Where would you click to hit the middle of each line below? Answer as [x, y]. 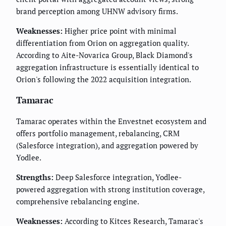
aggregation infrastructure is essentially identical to [107, 67]
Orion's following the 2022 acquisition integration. [104, 79]
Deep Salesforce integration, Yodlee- [118, 177]
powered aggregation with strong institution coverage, [110, 189]
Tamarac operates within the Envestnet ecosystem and [111, 121]
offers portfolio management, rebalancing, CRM [98, 133]
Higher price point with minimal [120, 31]
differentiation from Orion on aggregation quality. [102, 43]
